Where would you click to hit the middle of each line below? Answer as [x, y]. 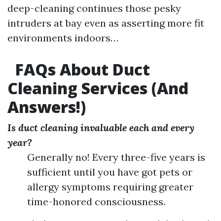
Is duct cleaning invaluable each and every [101, 128]
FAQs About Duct [81, 70]
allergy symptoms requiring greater [110, 187]
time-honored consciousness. [96, 202]
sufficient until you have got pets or [110, 172]
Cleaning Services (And [98, 88]
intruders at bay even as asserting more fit [106, 23]
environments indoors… [63, 38]
